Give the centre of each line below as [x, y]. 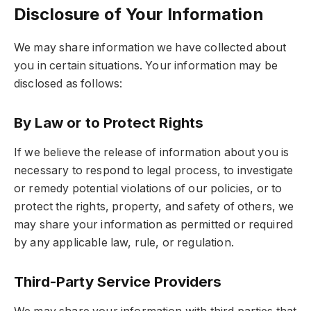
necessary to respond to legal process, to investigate [154, 171]
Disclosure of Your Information [139, 15]
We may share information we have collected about [150, 48]
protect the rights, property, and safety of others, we [154, 207]
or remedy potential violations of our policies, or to [148, 189]
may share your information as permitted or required [154, 225]
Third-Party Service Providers [118, 281]
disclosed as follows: [68, 84]
